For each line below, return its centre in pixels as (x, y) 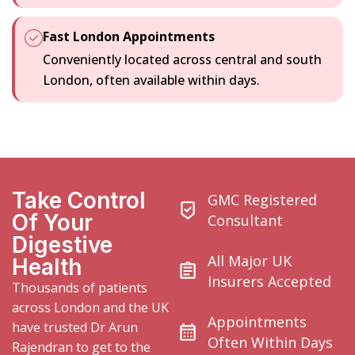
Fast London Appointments (129, 36)
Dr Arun (114, 327)
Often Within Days (270, 342)
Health (47, 267)
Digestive (62, 244)
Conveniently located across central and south (182, 59)
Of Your (52, 222)
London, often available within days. (151, 80)
